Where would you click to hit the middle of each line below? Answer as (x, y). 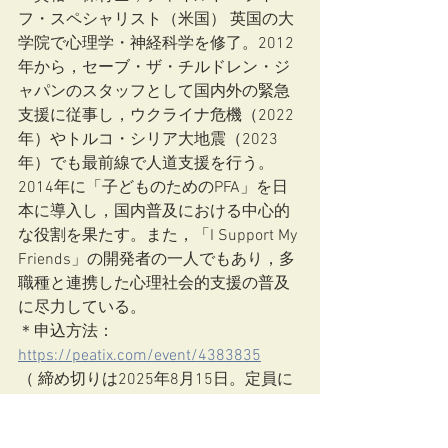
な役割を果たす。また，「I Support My (159, 236)
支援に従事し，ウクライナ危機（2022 (156, 116)
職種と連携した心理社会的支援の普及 (154, 284)
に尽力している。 (114, 308)
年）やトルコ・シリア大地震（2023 (148, 140)
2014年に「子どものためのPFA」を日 (153, 188)
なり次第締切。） (82, 404)
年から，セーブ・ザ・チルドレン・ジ (154, 68)
